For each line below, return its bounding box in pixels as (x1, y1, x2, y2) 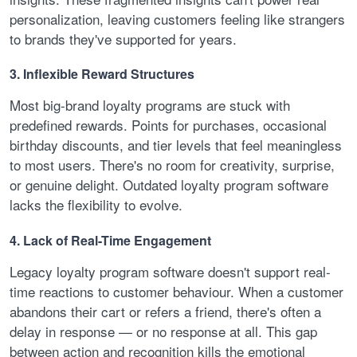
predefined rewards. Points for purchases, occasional (10, 115, 327, 135)
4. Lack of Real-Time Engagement (10, 230, 211, 249)
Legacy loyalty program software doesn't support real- (10, 261, 331, 281)
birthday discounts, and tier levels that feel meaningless (10, 135, 342, 155)
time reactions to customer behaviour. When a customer (10, 280, 343, 301)
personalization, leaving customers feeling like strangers (10, 8, 345, 29)
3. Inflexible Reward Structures (10, 65, 194, 84)
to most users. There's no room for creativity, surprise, (10, 155, 335, 175)
